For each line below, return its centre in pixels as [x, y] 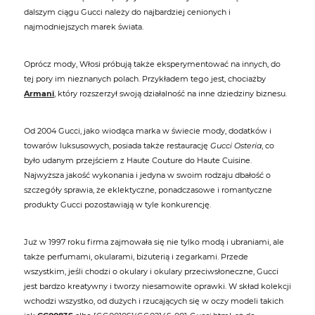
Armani [39, 94]
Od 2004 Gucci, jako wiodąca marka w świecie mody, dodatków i [148, 131]
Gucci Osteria [236, 146]
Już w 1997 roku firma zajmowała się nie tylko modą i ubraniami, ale [154, 242]
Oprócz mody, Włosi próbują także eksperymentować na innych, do [152, 64]
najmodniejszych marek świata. [84, 27]
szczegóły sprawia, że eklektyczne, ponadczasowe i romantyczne [148, 190]
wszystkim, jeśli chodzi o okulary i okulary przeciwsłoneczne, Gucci [151, 272]
